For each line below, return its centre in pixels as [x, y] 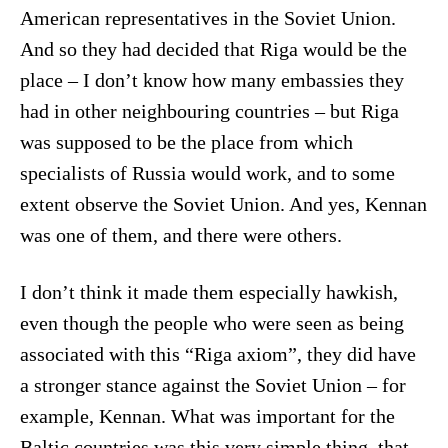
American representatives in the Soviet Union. [207, 19]
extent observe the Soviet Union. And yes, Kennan [223, 205]
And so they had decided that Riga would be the [213, 50]
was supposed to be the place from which [186, 143]
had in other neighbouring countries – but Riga [209, 112]
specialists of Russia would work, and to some [207, 174]
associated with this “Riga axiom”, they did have [217, 354]
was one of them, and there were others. [183, 236]
